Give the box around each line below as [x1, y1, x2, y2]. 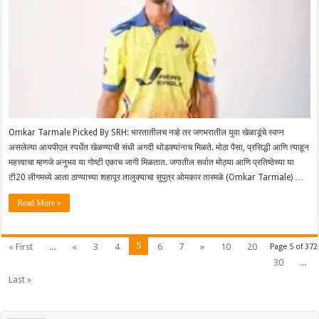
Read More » [17, 197, 62, 208]
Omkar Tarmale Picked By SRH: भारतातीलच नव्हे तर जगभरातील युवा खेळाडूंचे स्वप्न [9, 127, 285, 137]
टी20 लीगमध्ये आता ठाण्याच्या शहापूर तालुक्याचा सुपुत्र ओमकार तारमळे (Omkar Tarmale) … [9, 172, 304, 182]
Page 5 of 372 [269, 241, 318, 251]
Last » [9, 273, 32, 285]
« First [9, 241, 33, 252]
